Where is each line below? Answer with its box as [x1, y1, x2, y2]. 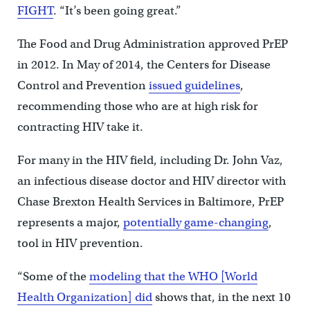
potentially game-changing [122, 215, 268, 230]
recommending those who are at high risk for [17, 98, 258, 113]
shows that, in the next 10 [152, 289, 291, 304]
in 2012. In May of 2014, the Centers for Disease [17, 57, 271, 72]
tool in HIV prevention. [17, 235, 143, 250]
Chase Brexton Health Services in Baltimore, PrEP [17, 194, 284, 209]
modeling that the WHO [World [89, 268, 257, 284]
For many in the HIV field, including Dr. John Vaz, [17, 152, 283, 167]
